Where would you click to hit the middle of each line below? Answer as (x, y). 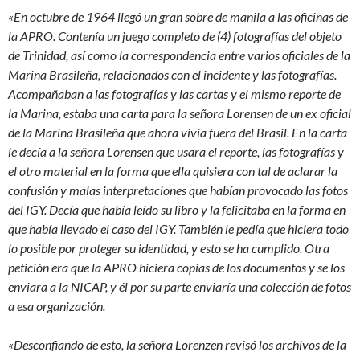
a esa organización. (57, 306)
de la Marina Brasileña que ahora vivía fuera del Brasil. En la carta (178, 132)
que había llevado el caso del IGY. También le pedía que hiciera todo (178, 229)
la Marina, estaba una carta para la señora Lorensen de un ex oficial (180, 113)
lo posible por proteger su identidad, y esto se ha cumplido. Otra (169, 248)
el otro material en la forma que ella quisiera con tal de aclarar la (173, 171)
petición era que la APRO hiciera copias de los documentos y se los (176, 267)
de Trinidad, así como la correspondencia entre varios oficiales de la (179, 55)
